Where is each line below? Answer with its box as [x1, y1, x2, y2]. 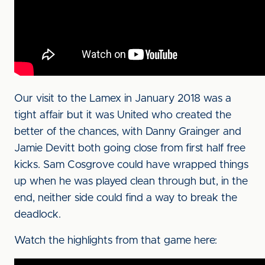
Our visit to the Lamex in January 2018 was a [14, 93, 231, 104]
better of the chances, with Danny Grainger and [14, 127, 241, 137]
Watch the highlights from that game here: [14, 235, 217, 246]
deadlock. [14, 209, 61, 220]
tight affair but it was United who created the [14, 110, 231, 121]
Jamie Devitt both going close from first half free [14, 143, 245, 154]
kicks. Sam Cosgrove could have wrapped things [14, 160, 248, 170]
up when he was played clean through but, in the [14, 176, 248, 187]
